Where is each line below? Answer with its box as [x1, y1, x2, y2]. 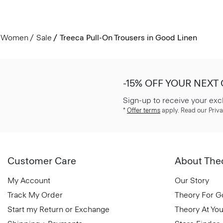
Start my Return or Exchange [7, 204, 110, 214]
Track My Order [7, 190, 63, 200]
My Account [7, 175, 50, 185]
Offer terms [127, 106, 160, 114]
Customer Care [7, 154, 76, 167]
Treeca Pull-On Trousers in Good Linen [59, 32, 197, 42]
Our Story [175, 175, 209, 185]
